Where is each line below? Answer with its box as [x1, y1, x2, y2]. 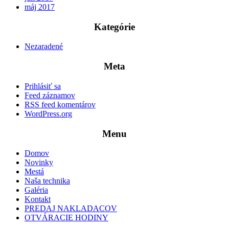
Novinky [25, 158, 53, 167]
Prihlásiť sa [25, 81, 61, 90]
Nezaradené [25, 42, 63, 51]
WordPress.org [25, 109, 72, 118]
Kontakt [25, 195, 51, 204]
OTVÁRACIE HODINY [25, 213, 108, 222]
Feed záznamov [25, 90, 75, 100]
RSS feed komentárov [25, 100, 96, 109]
